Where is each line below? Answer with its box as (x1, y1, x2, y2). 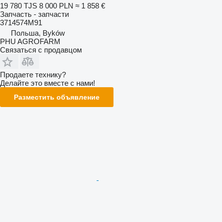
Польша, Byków (11, 29, 65, 37)
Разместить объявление (14, 93, 100, 101)
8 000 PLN (39, 1, 73, 10)
